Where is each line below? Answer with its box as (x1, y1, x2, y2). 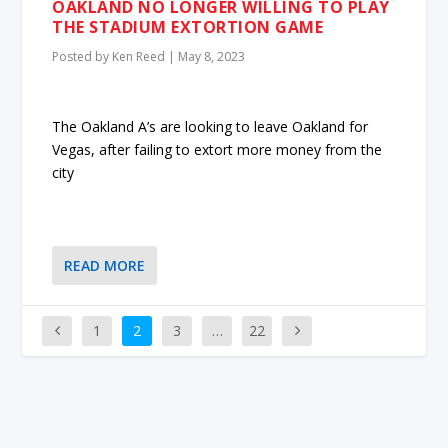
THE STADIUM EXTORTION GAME (52, 16, 324, 39)
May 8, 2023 (178, 48, 246, 66)
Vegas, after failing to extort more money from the (52, 139, 383, 159)
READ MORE (64, 256, 146, 276)
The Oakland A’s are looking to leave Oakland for (52, 116, 369, 136)
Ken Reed (112, 48, 166, 66)
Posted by (52, 48, 113, 66)
